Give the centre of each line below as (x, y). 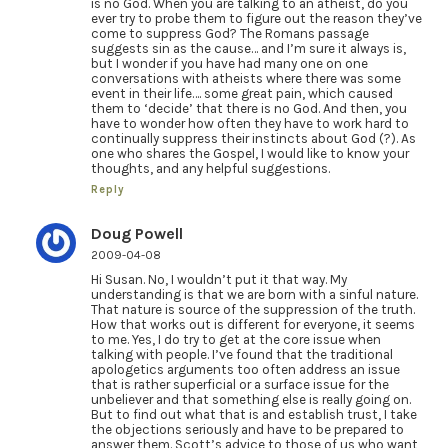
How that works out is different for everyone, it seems (252, 324)
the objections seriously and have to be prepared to (247, 429)
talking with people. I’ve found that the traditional (241, 354)
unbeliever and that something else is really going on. (250, 399)
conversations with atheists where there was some (245, 79)
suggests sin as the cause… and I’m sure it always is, (248, 49)
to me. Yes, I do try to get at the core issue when (235, 339)
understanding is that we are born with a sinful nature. (254, 294)
